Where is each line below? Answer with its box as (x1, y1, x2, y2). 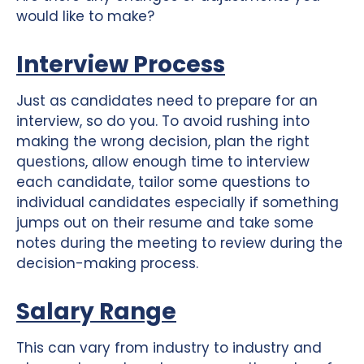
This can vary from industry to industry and (16, 337, 322, 357)
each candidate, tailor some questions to (16, 171, 310, 192)
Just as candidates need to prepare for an (16, 90, 318, 110)
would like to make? (16, 6, 154, 26)
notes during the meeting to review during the (16, 232, 343, 253)
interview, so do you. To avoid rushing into (16, 110, 310, 131)
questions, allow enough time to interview (16, 151, 310, 171)
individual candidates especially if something (16, 192, 339, 212)
